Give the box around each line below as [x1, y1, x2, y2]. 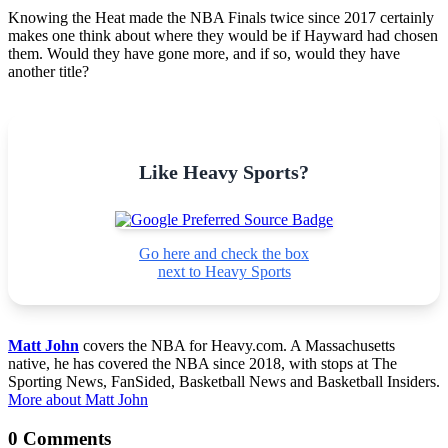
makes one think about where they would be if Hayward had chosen [8, 26, 438, 44]
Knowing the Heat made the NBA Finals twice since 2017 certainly [8, 8, 434, 26]
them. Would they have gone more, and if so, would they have [8, 44, 400, 62]
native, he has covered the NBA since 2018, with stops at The [8, 354, 397, 372]
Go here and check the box [139, 244, 309, 262]
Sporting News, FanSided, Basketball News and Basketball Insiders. [8, 372, 440, 390]
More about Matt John [8, 390, 148, 408]
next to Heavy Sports [157, 262, 291, 280]
